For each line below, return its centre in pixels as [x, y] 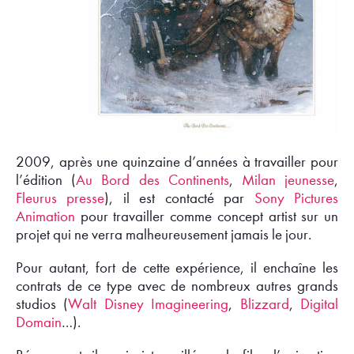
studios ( [42, 305]
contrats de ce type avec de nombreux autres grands [177, 286]
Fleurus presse [60, 198]
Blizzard [264, 305]
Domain [39, 323]
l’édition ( [46, 180]
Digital [320, 305]
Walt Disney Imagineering [149, 305]
